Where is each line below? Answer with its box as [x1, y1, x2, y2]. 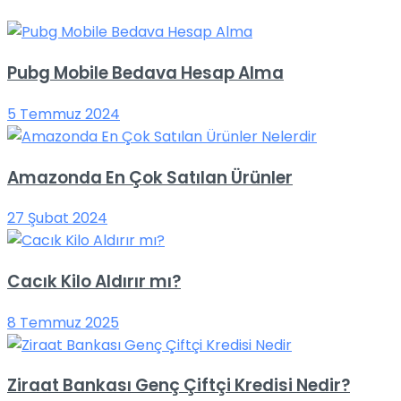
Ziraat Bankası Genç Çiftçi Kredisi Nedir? [7, 373, 350, 398]
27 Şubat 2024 [7, 208, 107, 229]
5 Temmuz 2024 [7, 103, 120, 124]
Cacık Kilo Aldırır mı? [7, 269, 181, 294]
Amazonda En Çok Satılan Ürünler [7, 165, 293, 190]
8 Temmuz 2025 [7, 311, 119, 333]
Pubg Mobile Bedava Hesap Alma [7, 61, 284, 86]
